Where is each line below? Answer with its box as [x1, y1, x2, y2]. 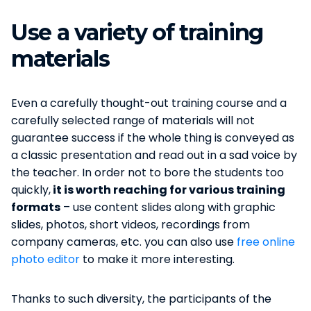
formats [11, 199, 60, 215]
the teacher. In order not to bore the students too [11, 164, 284, 180]
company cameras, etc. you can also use [11, 233, 237, 250]
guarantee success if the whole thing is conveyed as [11, 129, 294, 146]
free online [237, 233, 295, 250]
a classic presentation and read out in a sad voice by [11, 146, 297, 163]
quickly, [11, 181, 51, 198]
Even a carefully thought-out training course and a [11, 94, 287, 111]
